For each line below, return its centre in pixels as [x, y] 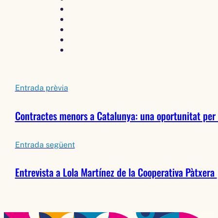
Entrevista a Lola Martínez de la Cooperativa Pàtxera [116, 172]
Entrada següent [45, 145]
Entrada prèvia [41, 88]
